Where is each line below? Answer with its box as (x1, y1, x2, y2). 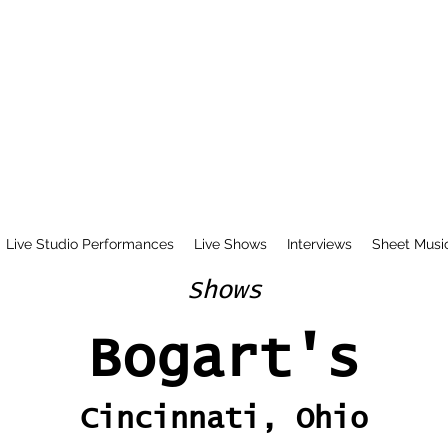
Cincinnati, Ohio (80, 404, 368, 434)
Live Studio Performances (5, 236, 174, 252)
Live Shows (193, 236, 267, 252)
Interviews (286, 236, 352, 252)
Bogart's (88, 332, 360, 388)
